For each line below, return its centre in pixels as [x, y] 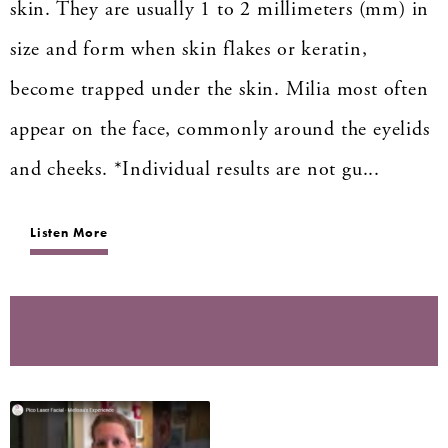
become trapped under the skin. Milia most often [219, 89]
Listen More [69, 232]
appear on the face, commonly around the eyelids [220, 129]
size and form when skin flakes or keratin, [189, 49]
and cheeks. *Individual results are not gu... [195, 169]
